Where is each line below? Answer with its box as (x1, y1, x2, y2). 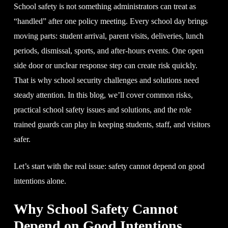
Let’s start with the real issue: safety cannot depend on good (13, 161, 205, 170)
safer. (13, 134, 31, 144)
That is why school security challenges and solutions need (13, 75, 199, 84)
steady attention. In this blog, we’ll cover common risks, (13, 90, 193, 99)
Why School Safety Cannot (13, 201, 178, 217)
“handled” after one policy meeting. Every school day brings (13, 16, 208, 25)
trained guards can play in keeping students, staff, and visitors (13, 120, 210, 129)
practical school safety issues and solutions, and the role (13, 105, 191, 114)
